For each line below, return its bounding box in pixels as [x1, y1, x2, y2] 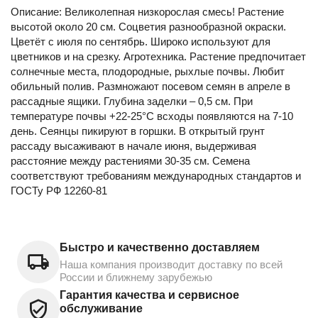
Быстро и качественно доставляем [60, 241, 260, 253]
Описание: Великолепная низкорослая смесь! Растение [11, 5, 284, 18]
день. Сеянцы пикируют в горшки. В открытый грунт [11, 124, 265, 137]
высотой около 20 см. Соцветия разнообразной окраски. [11, 20, 286, 33]
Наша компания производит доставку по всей [60, 258, 283, 270]
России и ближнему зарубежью [60, 270, 212, 283]
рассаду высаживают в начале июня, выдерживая [11, 139, 256, 152]
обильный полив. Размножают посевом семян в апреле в [11, 79, 290, 92]
